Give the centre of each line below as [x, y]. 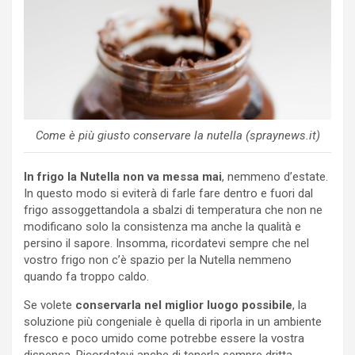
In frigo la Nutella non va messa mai [123, 176]
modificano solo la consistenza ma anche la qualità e [162, 226]
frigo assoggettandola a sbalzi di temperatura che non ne [173, 210]
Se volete [50, 305]
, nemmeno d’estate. [275, 176]
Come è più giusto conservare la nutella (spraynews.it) [177, 135]
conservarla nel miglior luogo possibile [184, 305]
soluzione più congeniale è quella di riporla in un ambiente [173, 321]
